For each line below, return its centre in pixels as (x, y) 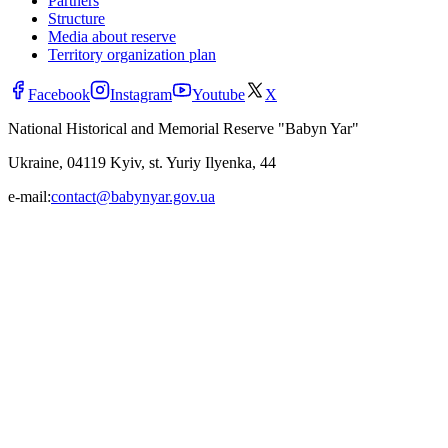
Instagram (141, 95)
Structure (76, 19)
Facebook (59, 95)
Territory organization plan (132, 55)
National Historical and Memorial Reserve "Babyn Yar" (183, 129)
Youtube (218, 95)
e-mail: (29, 197)
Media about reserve (112, 37)
